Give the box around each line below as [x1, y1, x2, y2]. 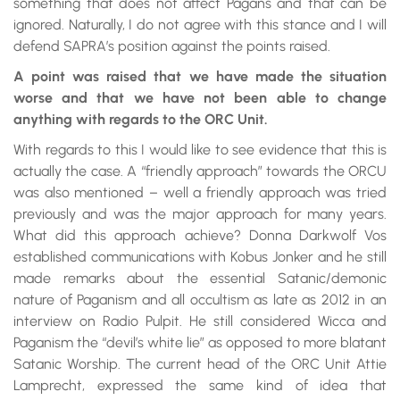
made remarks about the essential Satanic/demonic [13, 270, 387, 287]
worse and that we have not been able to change [13, 89, 387, 106]
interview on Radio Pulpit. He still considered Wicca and [13, 312, 387, 329]
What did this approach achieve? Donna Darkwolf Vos [13, 227, 387, 244]
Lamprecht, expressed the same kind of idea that [13, 377, 387, 394]
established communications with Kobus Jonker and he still [13, 248, 387, 265]
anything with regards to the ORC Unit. [13, 111, 268, 128]
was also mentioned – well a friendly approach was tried [13, 184, 387, 201]
